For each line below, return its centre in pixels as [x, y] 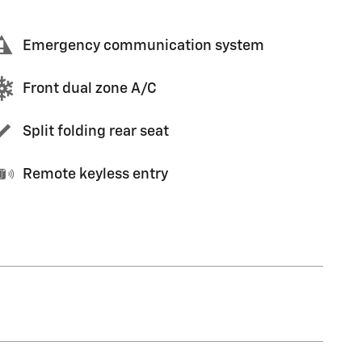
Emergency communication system [143, 46]
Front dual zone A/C [90, 88]
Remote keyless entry [95, 174]
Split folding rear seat [96, 131]
